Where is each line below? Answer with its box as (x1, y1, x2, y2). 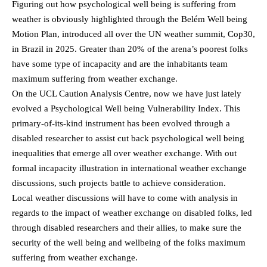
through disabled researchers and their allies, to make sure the (12, 222, 241, 232)
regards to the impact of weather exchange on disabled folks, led (12, 207, 252, 218)
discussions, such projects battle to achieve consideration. (12, 178, 226, 188)
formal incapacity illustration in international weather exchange (12, 163, 247, 173)
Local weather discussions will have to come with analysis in (12, 193, 238, 203)
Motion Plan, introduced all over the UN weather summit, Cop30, (12, 29, 255, 39)
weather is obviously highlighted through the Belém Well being (12, 14, 247, 24)
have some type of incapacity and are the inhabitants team (12, 58, 228, 69)
